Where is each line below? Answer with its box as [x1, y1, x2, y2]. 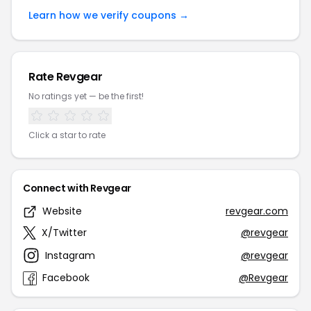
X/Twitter [42, 226, 87, 239]
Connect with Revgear [23, 181, 131, 195]
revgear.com [226, 204, 288, 218]
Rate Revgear [28, 69, 103, 85]
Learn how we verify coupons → [28, 8, 189, 22]
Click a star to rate [28, 129, 106, 141]
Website [42, 204, 82, 218]
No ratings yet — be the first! [28, 90, 144, 102]
